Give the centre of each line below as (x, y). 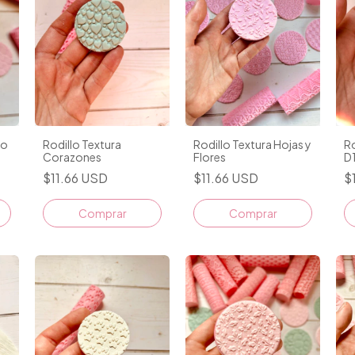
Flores (210, 157)
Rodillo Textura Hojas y (252, 144)
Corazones (72, 157)
